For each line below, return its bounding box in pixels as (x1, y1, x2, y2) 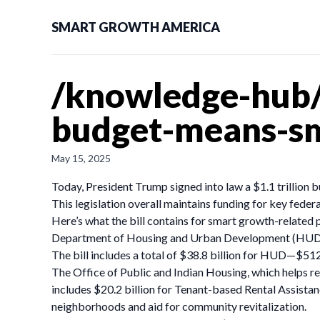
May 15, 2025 (51, 152, 111, 164)
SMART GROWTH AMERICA (51, 19, 220, 35)
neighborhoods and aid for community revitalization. (51, 299, 306, 313)
